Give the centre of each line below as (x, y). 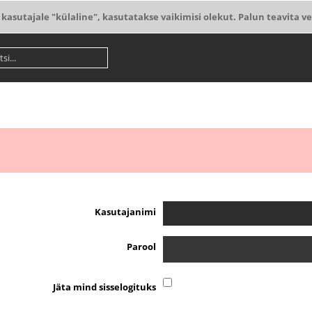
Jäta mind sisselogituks (104, 287)
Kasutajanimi (125, 212)
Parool (141, 247)
